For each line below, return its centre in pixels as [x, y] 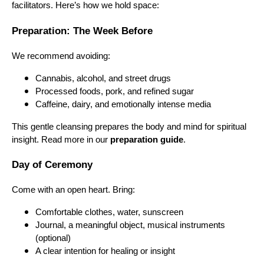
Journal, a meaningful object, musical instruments [130, 225]
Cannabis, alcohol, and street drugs [103, 78]
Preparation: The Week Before [82, 31]
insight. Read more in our [61, 139]
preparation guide [147, 139]
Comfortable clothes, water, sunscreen [109, 212]
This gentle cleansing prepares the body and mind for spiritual [129, 126]
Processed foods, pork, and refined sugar [115, 91]
